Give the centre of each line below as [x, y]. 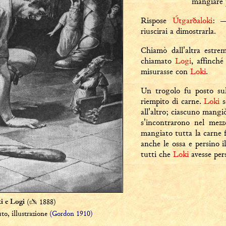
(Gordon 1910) [71, 213]
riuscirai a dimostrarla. [178, 31]
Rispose [157, 20]
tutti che [157, 154]
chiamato [158, 61]
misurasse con [165, 71]
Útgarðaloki [192, 20]
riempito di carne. [173, 101]
